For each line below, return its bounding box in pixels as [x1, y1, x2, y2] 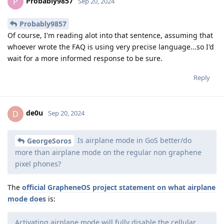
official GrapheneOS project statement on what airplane [22, 182, 215, 192]
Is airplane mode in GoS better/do [75, 135, 191, 145]
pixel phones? [15, 159, 61, 169]
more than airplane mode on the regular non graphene [15, 147, 201, 157]
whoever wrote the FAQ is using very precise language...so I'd [7, 41, 214, 51]
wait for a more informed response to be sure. [7, 53, 162, 63]
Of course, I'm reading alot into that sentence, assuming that [7, 30, 213, 40]
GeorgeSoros [27, 136, 71, 146]
